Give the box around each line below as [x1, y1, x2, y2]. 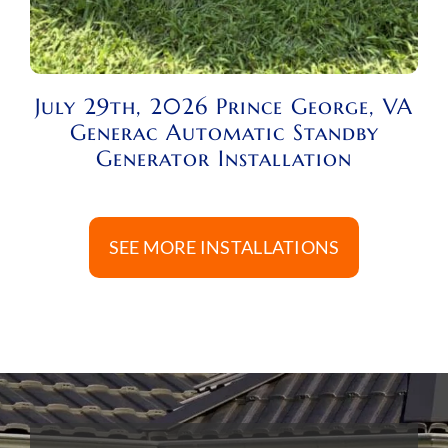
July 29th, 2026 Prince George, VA [35, 92, 413, 120]
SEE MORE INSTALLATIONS [108, 235, 340, 258]
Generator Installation [96, 144, 352, 172]
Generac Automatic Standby [69, 118, 379, 146]
